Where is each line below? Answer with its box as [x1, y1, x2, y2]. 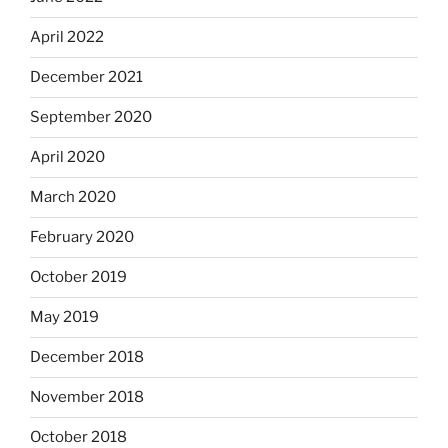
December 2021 [30, 68, 143, 87]
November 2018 [30, 388, 144, 407]
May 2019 [30, 308, 99, 327]
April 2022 [30, 28, 104, 47]
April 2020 [30, 148, 105, 167]
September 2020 [30, 108, 152, 127]
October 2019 [30, 268, 127, 287]
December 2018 [30, 348, 144, 367]
